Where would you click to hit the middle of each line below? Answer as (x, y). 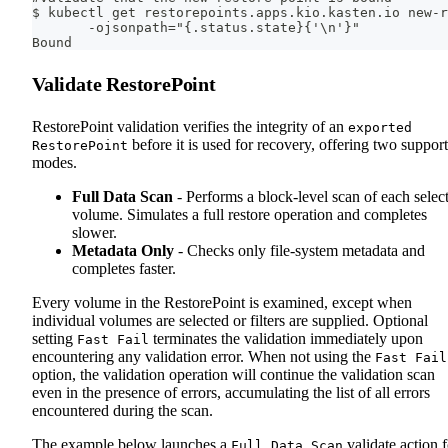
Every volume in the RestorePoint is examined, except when (222, 303)
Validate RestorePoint (124, 84)
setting (54, 339)
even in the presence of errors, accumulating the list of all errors (231, 393)
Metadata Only (123, 251)
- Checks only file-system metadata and (299, 251)
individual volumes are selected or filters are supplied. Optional (230, 321)
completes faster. (124, 269)
